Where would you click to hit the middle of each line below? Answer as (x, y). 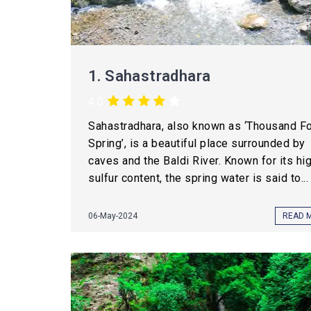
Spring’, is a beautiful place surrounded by (197, 143)
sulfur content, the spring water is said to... (198, 178)
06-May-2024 (113, 216)
